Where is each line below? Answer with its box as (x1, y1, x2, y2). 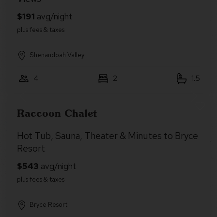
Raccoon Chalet (17, 107, 97, 119)
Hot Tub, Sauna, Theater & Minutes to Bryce (17, 130, 198, 142)
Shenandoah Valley (30, 51, 84, 59)
